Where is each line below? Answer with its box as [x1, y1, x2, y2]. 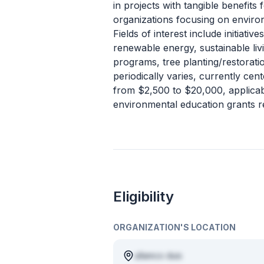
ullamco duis [134, 250, 182, 260]
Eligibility [113, 188, 174, 205]
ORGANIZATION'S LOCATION [113, 222, 236, 232]
